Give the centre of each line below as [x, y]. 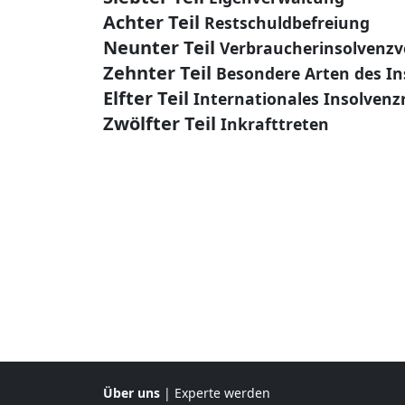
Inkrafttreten [275, 124]
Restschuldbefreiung [287, 23]
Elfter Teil [146, 98]
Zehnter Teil [157, 73]
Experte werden [222, 393]
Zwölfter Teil [160, 123]
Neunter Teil [159, 47]
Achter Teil [151, 22]
